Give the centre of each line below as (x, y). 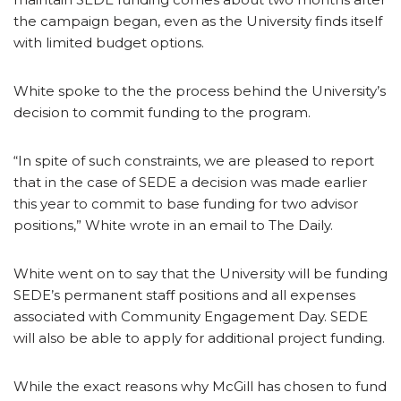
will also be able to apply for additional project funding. (199, 337)
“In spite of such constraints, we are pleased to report (194, 160)
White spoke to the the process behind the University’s (200, 90)
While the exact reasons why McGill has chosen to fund (200, 386)
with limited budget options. (109, 42)
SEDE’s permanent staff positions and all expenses (184, 294)
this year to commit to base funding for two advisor (186, 203)
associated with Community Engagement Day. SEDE (191, 316)
